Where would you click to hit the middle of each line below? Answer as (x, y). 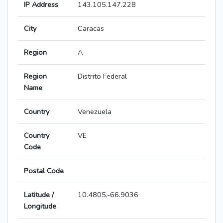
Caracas (91, 29)
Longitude (40, 206)
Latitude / (39, 195)
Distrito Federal (102, 76)
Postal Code (44, 171)
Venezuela (95, 112)
